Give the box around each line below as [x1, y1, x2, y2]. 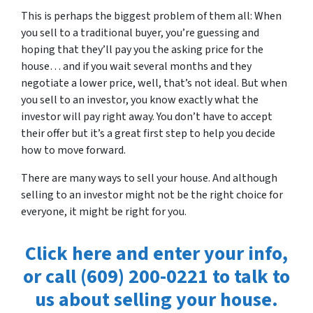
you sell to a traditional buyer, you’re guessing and [21, 25, 259, 41]
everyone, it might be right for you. [21, 204, 187, 220]
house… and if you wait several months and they [21, 59, 252, 75]
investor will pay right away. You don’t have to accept [21, 109, 272, 125]
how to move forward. [21, 143, 126, 159]
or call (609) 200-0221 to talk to [23, 263, 290, 291]
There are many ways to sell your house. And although [21, 170, 277, 187]
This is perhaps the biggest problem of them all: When [21, 8, 282, 24]
